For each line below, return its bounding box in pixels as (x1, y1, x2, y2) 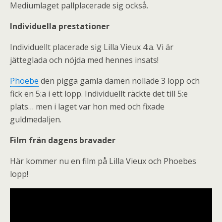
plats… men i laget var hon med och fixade (10, 101, 165, 112)
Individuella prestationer (10, 21, 110, 32)
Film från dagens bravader (10, 135, 115, 146)
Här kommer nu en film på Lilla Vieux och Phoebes (10, 156, 196, 166)
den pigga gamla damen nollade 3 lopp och (39, 75, 200, 86)
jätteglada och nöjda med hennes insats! (10, 55, 159, 65)
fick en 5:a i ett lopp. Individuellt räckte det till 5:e (10, 88, 188, 99)
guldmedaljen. (10, 114, 61, 125)
